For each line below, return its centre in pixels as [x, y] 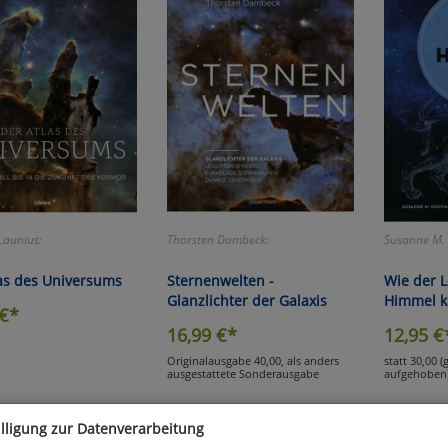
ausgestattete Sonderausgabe [242, 373]
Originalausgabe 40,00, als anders [252, 360]
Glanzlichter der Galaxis [246, 300]
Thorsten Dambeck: [217, 239]
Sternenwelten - [220, 280]
